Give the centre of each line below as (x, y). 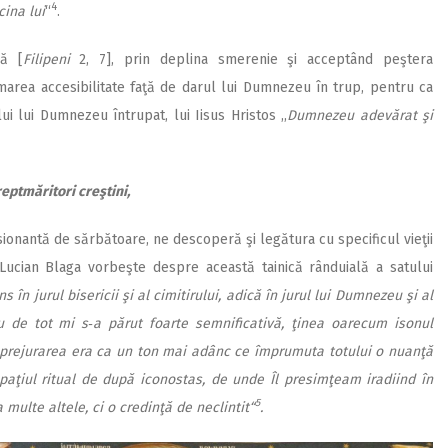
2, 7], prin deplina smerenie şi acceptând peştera (251, 59)
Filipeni (46, 59)
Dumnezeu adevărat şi (360, 115)
